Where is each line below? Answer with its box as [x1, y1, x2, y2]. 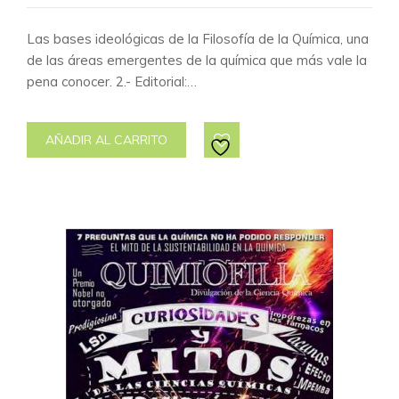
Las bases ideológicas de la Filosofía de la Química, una [27, 30, 369, 47]
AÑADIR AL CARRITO [45, 132, 167, 148]
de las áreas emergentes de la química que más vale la [27, 52, 367, 69]
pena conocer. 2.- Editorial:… [27, 73, 197, 90]
